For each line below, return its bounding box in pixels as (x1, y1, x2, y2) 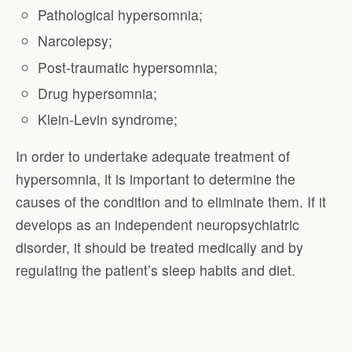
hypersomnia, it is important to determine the (16, 168, 295, 189)
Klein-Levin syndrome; (38, 108, 178, 129)
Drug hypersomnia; (38, 82, 158, 103)
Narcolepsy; (38, 31, 113, 51)
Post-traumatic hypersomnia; (38, 57, 218, 77)
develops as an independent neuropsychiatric (16, 214, 299, 234)
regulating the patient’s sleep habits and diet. (16, 259, 295, 280)
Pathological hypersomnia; (38, 5, 203, 25)
